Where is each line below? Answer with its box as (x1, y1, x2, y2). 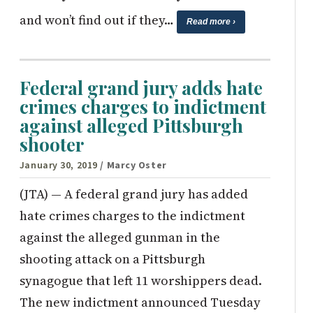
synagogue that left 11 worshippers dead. (19, 272, 262, 290)
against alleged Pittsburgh (19, 113, 243, 138)
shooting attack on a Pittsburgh (19, 250, 205, 268)
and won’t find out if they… (19, 10, 177, 29)
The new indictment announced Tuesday (19, 293, 261, 312)
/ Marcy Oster (100, 159, 167, 173)
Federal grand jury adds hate (19, 75, 263, 101)
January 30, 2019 (19, 159, 98, 173)
